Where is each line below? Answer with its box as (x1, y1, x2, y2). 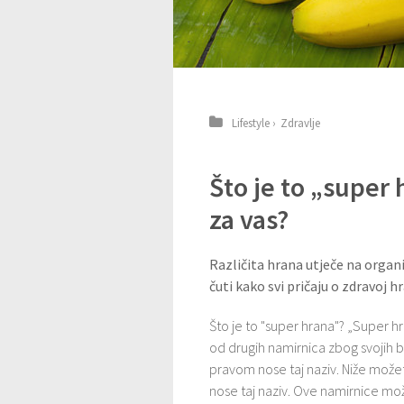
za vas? (209, 202, 289, 236)
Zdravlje (280, 115, 320, 131)
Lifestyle (232, 115, 270, 131)
